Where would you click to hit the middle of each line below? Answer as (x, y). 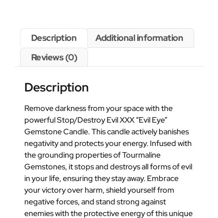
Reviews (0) (54, 57)
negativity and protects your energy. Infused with (108, 144)
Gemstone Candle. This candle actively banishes (107, 132)
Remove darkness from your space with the (99, 109)
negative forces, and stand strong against (95, 202)
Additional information (139, 38)
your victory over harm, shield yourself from (99, 190)
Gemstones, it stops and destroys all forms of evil (108, 167)
